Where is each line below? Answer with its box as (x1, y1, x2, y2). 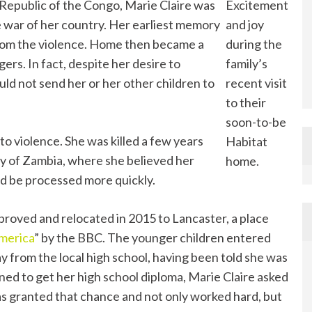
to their (226, 94, 266, 110)
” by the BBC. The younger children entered (34, 229, 271, 245)
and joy (226, 16, 264, 32)
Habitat (226, 133, 267, 149)
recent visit (226, 75, 287, 91)
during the (226, 36, 282, 52)
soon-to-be (226, 114, 286, 130)
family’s (226, 55, 267, 71)
